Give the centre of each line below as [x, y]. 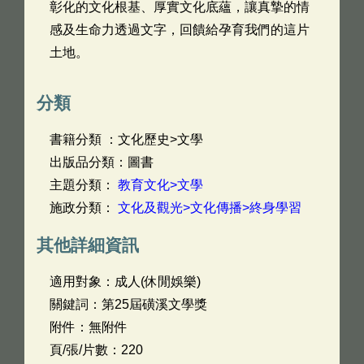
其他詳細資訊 [88, 245]
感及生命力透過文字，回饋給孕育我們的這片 [180, 30]
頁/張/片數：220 [96, 350]
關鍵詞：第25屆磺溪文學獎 [128, 304]
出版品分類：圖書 [102, 162]
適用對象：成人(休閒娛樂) [125, 282]
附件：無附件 [89, 327]
